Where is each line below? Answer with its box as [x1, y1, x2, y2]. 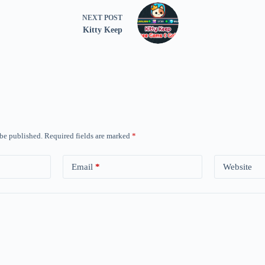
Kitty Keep [83, 25, 122, 34]
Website [223, 161, 253, 172]
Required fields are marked [44, 131, 132, 141]
